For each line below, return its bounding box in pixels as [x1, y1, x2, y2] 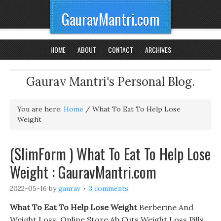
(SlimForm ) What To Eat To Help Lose [10, 143, 211, 165]
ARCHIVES [145, 44, 171, 55]
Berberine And [137, 202, 193, 212]
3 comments [89, 184, 128, 193]
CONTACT [108, 44, 133, 55]
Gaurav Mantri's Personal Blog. [26, 74, 195, 89]
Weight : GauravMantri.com [10, 161, 156, 183]
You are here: [17, 105, 64, 113]
